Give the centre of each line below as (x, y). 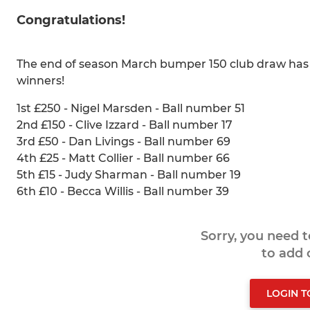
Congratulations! (71, 20)
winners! (40, 81)
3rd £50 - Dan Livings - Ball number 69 (124, 142)
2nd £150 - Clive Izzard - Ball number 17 (125, 125)
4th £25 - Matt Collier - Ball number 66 (123, 158)
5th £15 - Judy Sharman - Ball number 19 (129, 175)
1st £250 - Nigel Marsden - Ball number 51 (131, 109)
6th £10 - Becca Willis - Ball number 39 (123, 192)
